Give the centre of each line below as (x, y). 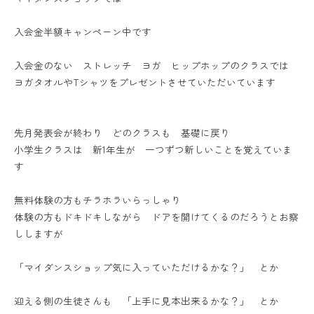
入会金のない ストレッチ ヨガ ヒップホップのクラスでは (151, 66)
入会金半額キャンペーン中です (83, 32)
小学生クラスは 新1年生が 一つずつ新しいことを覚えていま (153, 150)
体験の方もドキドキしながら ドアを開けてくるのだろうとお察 (156, 217)
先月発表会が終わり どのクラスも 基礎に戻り (122, 133)
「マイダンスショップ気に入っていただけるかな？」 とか (146, 267)
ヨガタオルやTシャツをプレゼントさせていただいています (145, 82)
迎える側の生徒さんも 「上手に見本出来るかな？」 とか (146, 301)
